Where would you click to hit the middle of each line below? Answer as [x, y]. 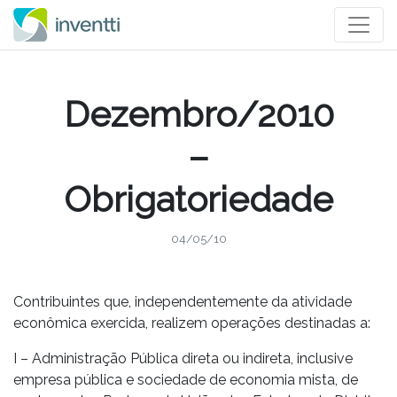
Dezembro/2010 [198, 114]
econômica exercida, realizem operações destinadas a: [192, 323]
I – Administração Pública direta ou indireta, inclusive [183, 358]
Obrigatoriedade [198, 199]
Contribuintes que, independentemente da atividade [183, 302]
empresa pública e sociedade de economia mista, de [186, 380]
